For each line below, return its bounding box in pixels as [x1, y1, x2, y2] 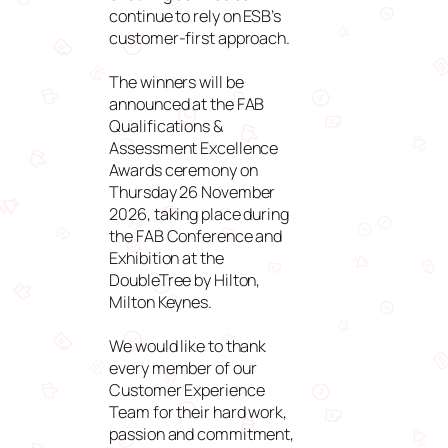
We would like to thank [109, 334, 267, 357]
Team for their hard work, [109, 400, 287, 423]
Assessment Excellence [109, 136, 279, 159]
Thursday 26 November [109, 180, 276, 203]
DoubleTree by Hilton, [109, 268, 261, 291]
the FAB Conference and [109, 224, 283, 247]
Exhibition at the [109, 246, 224, 269]
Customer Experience [109, 378, 265, 401]
